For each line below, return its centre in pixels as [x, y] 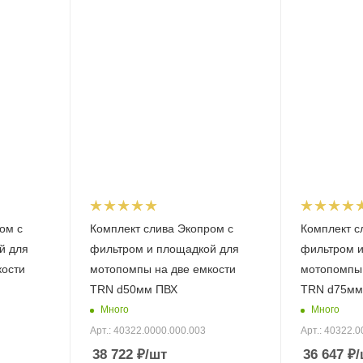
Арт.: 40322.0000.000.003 [147, 330]
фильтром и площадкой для [164, 248]
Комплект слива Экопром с [161, 228]
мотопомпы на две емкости [162, 269]
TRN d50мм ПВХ [133, 289]
